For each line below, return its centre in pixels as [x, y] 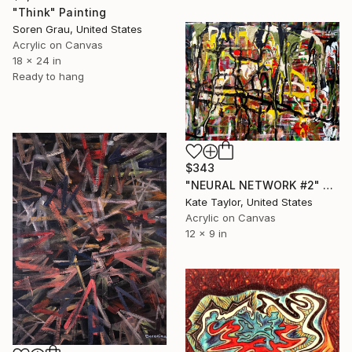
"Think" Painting [60, 12]
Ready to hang [48, 76]
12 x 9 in [206, 233]
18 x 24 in [37, 60]
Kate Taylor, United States [249, 202]
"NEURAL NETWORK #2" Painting [328, 185]
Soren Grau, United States [77, 29]
